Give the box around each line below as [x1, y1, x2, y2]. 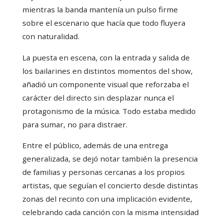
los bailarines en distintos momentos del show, [22, 65, 193, 76]
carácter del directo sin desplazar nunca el [22, 92, 174, 103]
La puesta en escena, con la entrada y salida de [22, 52, 190, 62]
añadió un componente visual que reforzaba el [22, 79, 189, 89]
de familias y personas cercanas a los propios [22, 166, 185, 177]
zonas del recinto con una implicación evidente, [22, 193, 192, 204]
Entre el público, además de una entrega [22, 140, 168, 150]
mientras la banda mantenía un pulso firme [22, 4, 178, 15]
